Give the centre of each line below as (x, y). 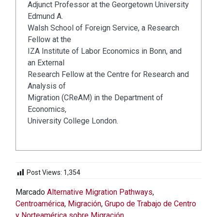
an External (46, 63)
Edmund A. (45, 16)
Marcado (31, 192)
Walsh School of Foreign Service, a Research (103, 28)
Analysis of (47, 86)
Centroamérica (40, 203)
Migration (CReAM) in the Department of (95, 98)
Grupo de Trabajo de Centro (150, 203)
